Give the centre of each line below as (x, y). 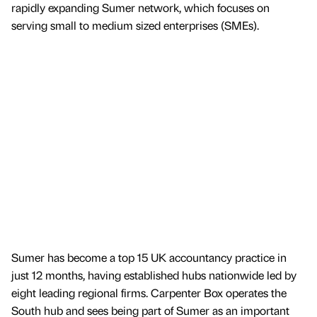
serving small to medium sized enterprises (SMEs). (137, 25)
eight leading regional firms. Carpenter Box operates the (149, 292)
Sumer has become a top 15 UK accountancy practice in (149, 257)
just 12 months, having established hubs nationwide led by (154, 275)
